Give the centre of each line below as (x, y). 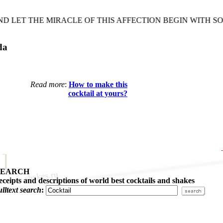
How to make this (98, 84)
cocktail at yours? (98, 93)
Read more (48, 84)
